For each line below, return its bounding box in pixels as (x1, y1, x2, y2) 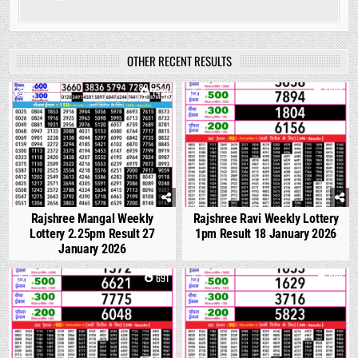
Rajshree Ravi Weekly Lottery (193, 211, 339, 227)
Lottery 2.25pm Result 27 (30, 226, 155, 242)
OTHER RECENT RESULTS (126, 52, 232, 70)
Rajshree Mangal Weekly (30, 211, 154, 227)
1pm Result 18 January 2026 (194, 226, 337, 242)
